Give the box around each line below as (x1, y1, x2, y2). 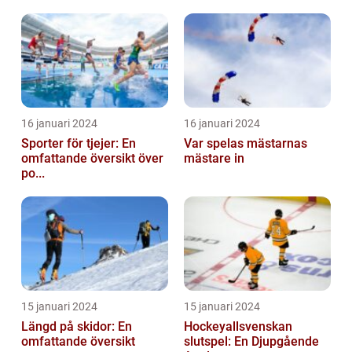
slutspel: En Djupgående (184, 334, 319, 350)
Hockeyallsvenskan (184, 319, 292, 335)
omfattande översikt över (21, 151, 163, 167)
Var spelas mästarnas (184, 136, 307, 152)
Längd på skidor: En (21, 319, 132, 335)
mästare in (184, 151, 244, 167)
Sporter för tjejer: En (21, 136, 136, 152)
